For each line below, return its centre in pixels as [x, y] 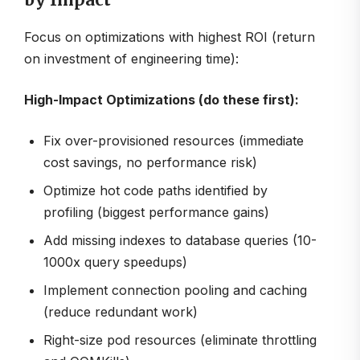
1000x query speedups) [115, 262]
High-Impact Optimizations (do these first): [162, 100]
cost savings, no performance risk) [150, 163]
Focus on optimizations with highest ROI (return [170, 37]
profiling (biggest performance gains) [156, 213]
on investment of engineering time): [131, 59]
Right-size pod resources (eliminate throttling [180, 340]
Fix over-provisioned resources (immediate [174, 141]
